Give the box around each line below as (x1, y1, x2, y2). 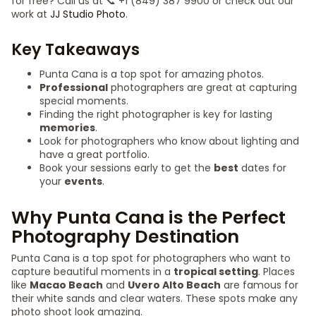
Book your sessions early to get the (39, 161, 214, 175)
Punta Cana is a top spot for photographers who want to (11, 251, 291, 265)
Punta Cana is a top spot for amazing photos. (39, 67, 264, 81)
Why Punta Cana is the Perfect (11, 205, 286, 230)
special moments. (39, 94, 128, 108)
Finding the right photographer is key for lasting (39, 107, 272, 121)
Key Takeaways (11, 38, 140, 61)
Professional (39, 80, 108, 95)
